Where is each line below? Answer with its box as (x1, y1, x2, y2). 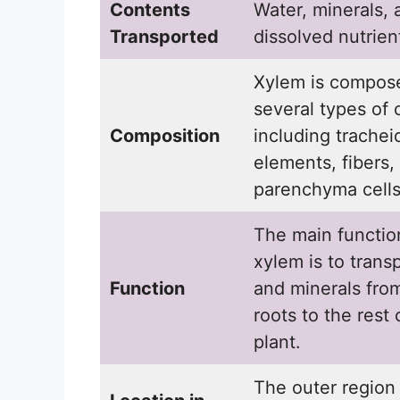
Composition (110, 125, 220, 147)
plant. (254, 331, 301, 354)
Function (110, 278, 185, 300)
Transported (110, 26, 219, 48)
